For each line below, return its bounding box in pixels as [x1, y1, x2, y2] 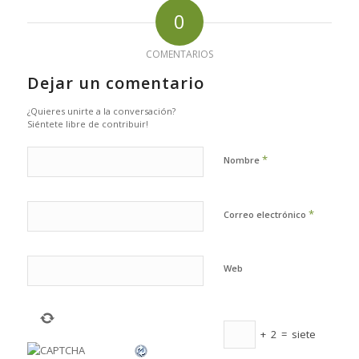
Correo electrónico [223, 208, 309, 220]
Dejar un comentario [26, 71, 204, 94]
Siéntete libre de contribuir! [26, 117, 148, 130]
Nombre [223, 153, 262, 166]
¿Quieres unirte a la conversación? [26, 104, 175, 117]
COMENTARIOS [145, 46, 213, 61]
